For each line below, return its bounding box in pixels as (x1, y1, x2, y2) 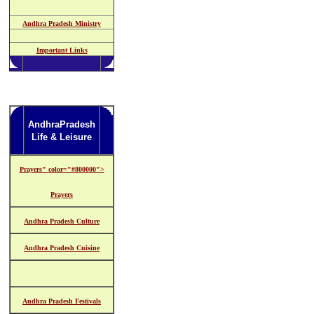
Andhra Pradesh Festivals (22, 297, 101, 305)
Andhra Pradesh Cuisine (24, 244, 100, 252)
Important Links (36, 46, 88, 54)
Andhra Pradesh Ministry (22, 20, 101, 27)
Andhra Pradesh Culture (24, 217, 100, 225)
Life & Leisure (32, 132, 92, 142)
